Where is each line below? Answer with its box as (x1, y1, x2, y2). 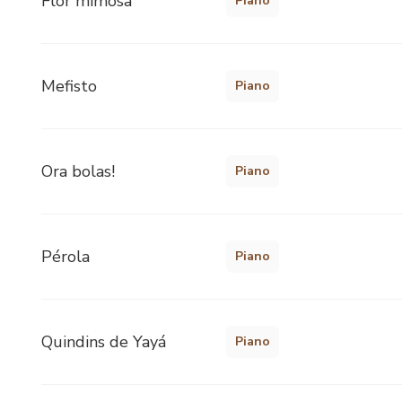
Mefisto (41, 74, 97, 97)
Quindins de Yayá (41, 330, 166, 353)
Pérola (41, 245, 90, 267)
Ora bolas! (41, 160, 115, 182)
